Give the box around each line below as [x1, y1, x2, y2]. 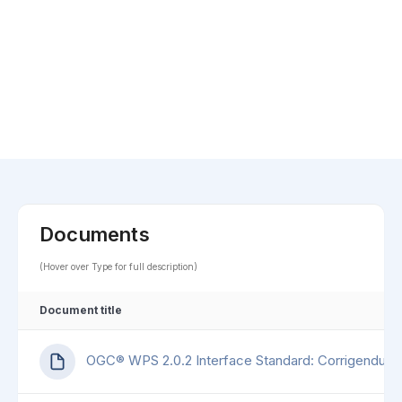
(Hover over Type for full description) [39, 261, 197, 273]
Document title [39, 303, 122, 318]
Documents [39, 223, 150, 247]
